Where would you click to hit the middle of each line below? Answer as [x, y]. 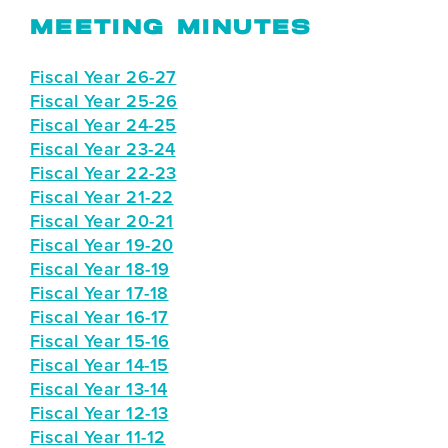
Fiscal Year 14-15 [99, 365]
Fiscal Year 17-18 [99, 293]
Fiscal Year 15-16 [99, 341]
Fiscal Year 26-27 [103, 77]
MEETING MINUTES [171, 28]
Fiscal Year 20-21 [101, 221]
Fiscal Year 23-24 [102, 149]
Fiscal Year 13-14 [98, 389]
